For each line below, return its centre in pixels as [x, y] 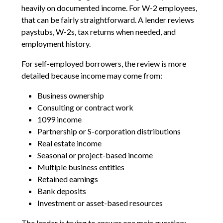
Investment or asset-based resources [100, 203]
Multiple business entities [81, 167]
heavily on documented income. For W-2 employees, [109, 7]
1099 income [59, 119]
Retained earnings [67, 179]
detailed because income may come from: [92, 75]
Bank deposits [61, 191]
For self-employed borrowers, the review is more [104, 63]
